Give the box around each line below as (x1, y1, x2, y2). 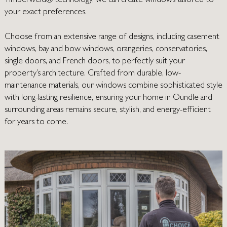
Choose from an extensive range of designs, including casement (4, 33, 219, 42)
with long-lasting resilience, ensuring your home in (4, 94, 173, 103)
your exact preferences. (4, 8, 87, 17)
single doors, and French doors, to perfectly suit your (4, 57, 185, 66)
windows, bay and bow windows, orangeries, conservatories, (4, 45, 207, 54)
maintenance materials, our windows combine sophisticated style (4, 82, 222, 91)
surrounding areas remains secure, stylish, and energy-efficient (4, 106, 211, 115)
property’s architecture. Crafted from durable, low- (4, 69, 181, 79)
